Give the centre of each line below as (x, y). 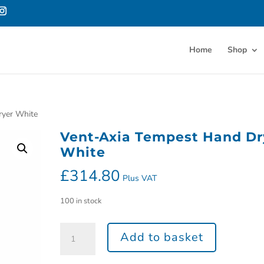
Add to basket (161, 237)
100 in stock (80, 201)
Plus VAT (139, 178)
